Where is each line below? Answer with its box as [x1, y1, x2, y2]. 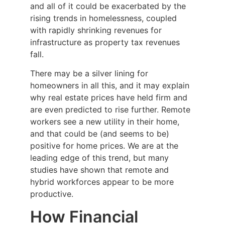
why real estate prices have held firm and [30, 92, 187, 103]
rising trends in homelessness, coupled [30, 13, 177, 23]
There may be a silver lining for [30, 68, 148, 79]
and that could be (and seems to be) [30, 129, 169, 139]
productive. [30, 189, 73, 199]
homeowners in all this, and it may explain [30, 80, 189, 91]
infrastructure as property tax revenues [30, 37, 180, 47]
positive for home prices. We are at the [30, 141, 178, 151]
